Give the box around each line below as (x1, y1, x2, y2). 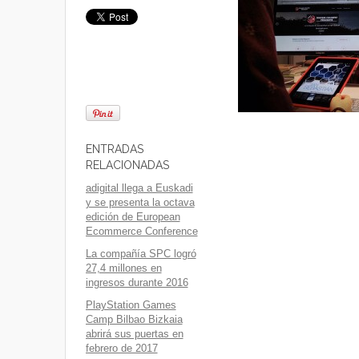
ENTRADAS (85, 143, 143, 155)
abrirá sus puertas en (85, 328, 184, 340)
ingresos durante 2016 (85, 276, 188, 288)
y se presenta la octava (85, 196, 195, 208)
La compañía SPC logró (85, 248, 196, 260)
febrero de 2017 (85, 342, 158, 354)
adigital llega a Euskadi (85, 182, 193, 194)
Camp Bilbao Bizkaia (85, 313, 183, 325)
